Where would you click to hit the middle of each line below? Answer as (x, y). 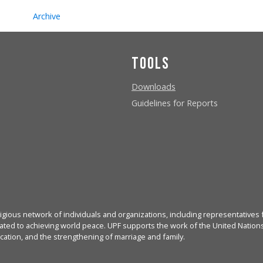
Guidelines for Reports (175, 103)
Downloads (154, 86)
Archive (46, 16)
